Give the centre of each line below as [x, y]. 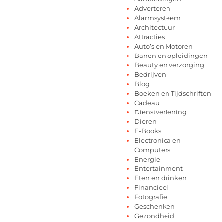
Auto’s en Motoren [164, 46]
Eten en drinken [161, 178]
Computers [152, 150]
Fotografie [151, 197]
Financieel [151, 188]
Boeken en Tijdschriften [173, 93]
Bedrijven [150, 75]
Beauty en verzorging [169, 65]
